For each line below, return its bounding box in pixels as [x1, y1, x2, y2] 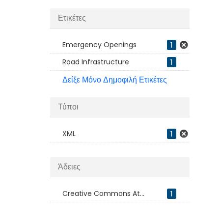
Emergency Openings [62, 40, 137, 50]
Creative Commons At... [62, 189, 144, 198]
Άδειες [58, 161, 81, 172]
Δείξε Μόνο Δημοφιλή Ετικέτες [62, 74, 167, 85]
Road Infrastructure [62, 57, 129, 67]
